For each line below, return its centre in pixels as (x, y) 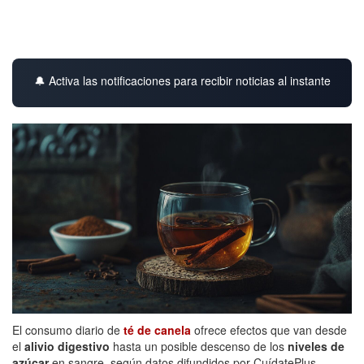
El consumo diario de (68, 329)
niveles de (316, 346)
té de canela (157, 329)
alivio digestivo (69, 346)
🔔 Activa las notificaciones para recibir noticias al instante (182, 80)
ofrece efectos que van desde (269, 329)
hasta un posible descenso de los (200, 346)
